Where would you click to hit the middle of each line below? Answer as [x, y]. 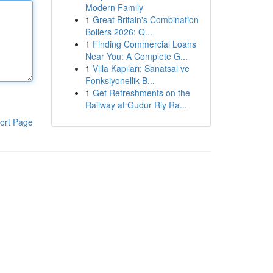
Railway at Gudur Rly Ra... [136, 105]
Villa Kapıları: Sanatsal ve [141, 68]
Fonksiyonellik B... [120, 80]
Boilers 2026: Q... [119, 32]
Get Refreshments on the [141, 93]
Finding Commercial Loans [144, 44]
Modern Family [114, 7]
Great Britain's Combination [145, 19]
